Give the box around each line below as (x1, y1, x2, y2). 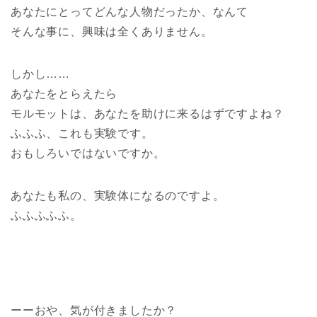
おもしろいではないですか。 (11, 146, 166, 159)
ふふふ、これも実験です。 (11, 127, 154, 139)
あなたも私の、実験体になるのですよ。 (11, 189, 225, 202)
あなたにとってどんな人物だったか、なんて (11, 5, 248, 18)
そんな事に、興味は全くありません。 (11, 25, 213, 38)
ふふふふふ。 (11, 209, 82, 221)
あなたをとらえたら (11, 87, 118, 100)
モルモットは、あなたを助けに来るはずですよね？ (11, 107, 284, 120)
